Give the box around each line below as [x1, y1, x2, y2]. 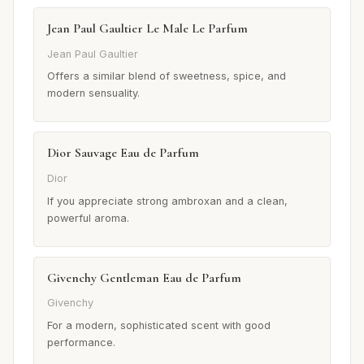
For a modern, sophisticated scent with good [47, 318, 271, 331]
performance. [47, 336, 115, 349]
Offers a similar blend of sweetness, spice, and [47, 70, 286, 83]
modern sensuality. [47, 87, 140, 100]
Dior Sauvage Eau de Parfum [47, 145, 199, 162]
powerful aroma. [47, 211, 129, 224]
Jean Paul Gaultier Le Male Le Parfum [47, 20, 248, 37]
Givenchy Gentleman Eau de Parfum [47, 269, 241, 286]
